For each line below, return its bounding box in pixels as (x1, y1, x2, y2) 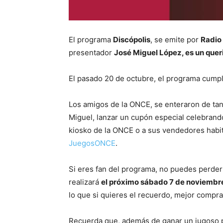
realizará (69, 177, 101, 187)
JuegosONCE (69, 138, 115, 148)
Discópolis (113, 34, 150, 44)
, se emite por (150, 34, 201, 44)
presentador (69, 47, 114, 57)
